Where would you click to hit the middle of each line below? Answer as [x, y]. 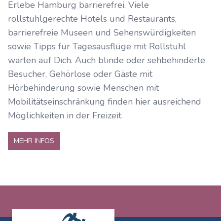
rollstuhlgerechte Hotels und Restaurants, [92, 19]
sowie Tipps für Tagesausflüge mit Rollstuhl [97, 46]
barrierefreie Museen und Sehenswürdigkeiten [102, 33]
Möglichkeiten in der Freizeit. [65, 115]
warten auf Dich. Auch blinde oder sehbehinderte [107, 60]
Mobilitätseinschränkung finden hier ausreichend [105, 102]
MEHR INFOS [34, 141]
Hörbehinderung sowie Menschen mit [83, 88]
